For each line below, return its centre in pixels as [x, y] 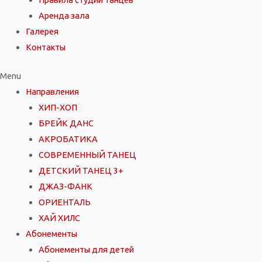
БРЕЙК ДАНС [66, 123]
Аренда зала [64, 15]
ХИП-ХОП [58, 107]
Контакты [45, 47]
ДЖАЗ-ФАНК [65, 186]
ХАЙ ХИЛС [59, 218]
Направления [52, 91]
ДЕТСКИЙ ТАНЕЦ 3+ [81, 170]
